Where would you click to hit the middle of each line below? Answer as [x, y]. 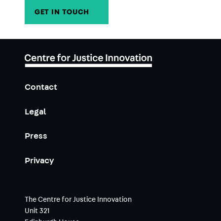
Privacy [39, 162]
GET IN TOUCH [63, 13]
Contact [41, 88]
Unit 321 [37, 211]
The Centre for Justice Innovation [78, 200]
